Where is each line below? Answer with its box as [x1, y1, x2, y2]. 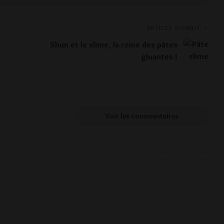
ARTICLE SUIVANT [146, 24, 201, 31]
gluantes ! [141, 51, 178, 62]
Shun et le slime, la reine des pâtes [50, 39, 178, 50]
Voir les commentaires [105, 111, 179, 121]
